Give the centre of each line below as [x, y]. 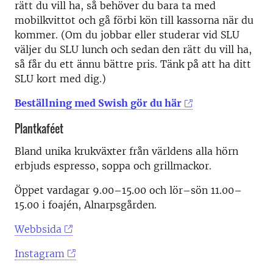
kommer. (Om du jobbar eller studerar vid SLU [127, 35]
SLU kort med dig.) [60, 79]
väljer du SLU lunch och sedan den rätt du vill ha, [133, 50]
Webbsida [38, 229]
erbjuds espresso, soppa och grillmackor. [113, 165]
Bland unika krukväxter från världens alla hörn [126, 151]
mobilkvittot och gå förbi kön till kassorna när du [134, 20]
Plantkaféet [39, 129]
